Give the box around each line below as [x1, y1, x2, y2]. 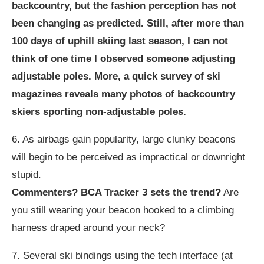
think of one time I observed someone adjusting [12, 53, 235, 64]
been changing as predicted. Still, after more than [12, 18, 244, 29]
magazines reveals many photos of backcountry [12, 88, 235, 100]
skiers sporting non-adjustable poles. [12, 106, 186, 117]
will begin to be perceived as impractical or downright [12, 151, 245, 163]
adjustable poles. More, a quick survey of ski [12, 71, 220, 82]
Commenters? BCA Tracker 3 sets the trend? [12, 187, 221, 198]
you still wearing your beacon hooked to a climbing [12, 204, 234, 216]
